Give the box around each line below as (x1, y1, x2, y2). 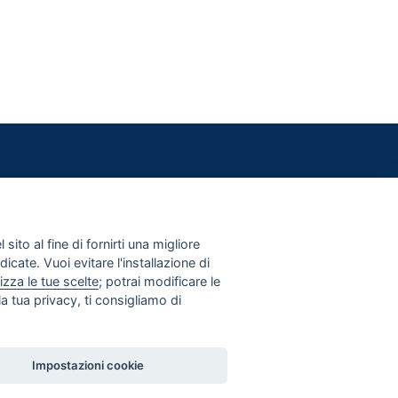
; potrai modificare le (99, 274, 220, 290)
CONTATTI (99, 195, 157, 211)
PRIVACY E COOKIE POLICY (99, 215, 259, 230)
